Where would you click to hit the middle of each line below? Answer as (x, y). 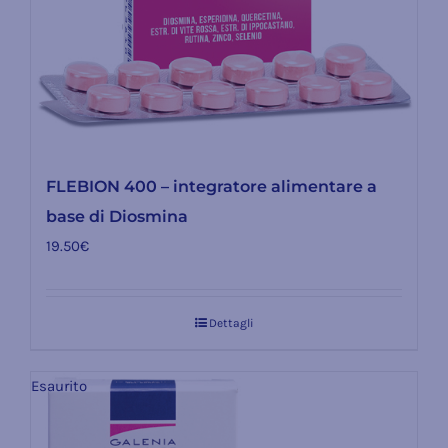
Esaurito (58, 385)
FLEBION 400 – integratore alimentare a (211, 186)
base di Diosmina (116, 216)
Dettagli (231, 322)
